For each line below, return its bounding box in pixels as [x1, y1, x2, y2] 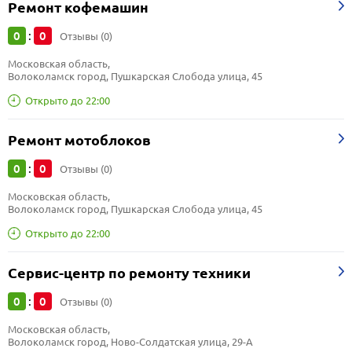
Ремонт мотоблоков [8, 132, 151, 148]
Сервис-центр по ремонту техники [8, 265, 251, 281]
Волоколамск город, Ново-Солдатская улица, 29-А [8, 335, 253, 348]
